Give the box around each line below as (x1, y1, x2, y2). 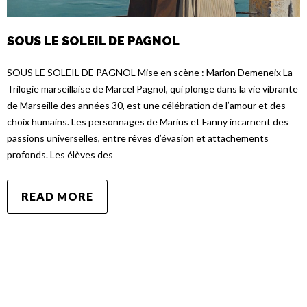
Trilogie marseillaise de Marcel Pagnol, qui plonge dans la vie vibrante (7, 82, 298, 95)
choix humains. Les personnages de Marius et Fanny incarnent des (7, 115, 288, 127)
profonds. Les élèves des (7, 148, 113, 160)
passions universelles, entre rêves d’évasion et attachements (7, 132, 269, 144)
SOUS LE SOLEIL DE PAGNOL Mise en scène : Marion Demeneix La (7, 66, 293, 78)
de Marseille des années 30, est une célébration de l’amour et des (7, 99, 286, 111)
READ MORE (21, 189, 93, 203)
